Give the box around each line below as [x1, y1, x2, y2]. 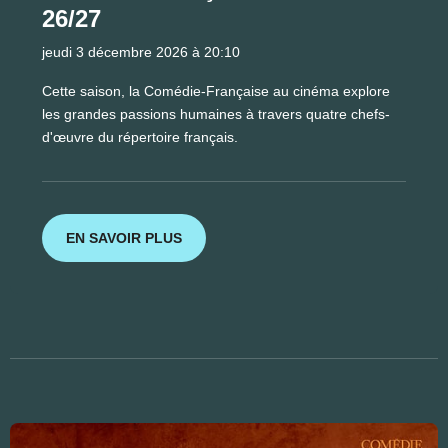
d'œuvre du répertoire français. [42, 129, 238, 146]
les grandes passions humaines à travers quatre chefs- [42, 106, 390, 123]
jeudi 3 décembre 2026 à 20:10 [42, 44, 240, 61]
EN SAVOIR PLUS [66, 229, 182, 246]
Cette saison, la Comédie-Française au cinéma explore [42, 83, 390, 100]
